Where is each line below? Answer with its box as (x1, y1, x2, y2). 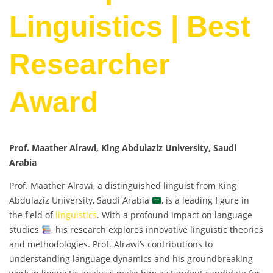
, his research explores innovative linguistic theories (51, 224, 263, 236)
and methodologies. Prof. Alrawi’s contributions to (9, 238, 213, 250)
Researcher (9, 48, 170, 81)
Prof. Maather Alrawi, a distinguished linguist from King (9, 180, 236, 192)
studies (9, 224, 41, 236)
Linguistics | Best (9, 10, 250, 43)
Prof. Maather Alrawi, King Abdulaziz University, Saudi (9, 142, 236, 154)
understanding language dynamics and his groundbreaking (9, 253, 253, 265)
